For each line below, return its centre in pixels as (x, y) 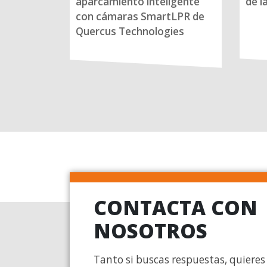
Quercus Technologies (130, 32)
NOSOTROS (150, 231)
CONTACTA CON (176, 208)
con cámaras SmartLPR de (140, 17)
